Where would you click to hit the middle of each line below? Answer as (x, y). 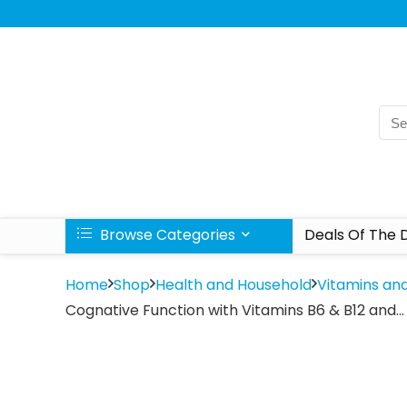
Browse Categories (166, 235)
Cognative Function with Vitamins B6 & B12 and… (235, 310)
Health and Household (233, 285)
